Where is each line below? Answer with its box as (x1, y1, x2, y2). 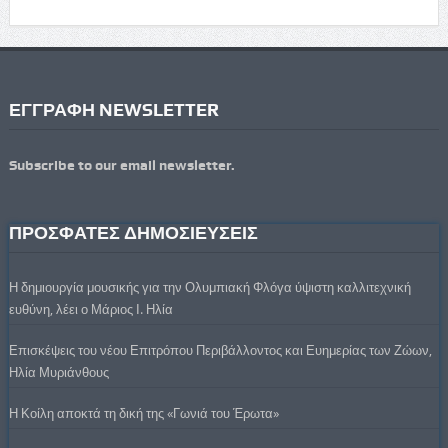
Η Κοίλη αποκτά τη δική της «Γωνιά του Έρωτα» (8, 403, 279, 422)
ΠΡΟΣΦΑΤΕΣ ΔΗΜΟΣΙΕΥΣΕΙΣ (8, 221, 258, 243)
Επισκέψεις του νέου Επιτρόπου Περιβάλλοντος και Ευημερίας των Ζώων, (8, 340, 432, 359)
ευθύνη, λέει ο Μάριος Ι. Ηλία (8, 299, 173, 318)
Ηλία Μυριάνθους (8, 362, 109, 381)
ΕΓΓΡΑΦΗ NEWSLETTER (8, 98, 219, 120)
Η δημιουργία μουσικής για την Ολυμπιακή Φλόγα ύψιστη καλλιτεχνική (8, 277, 411, 296)
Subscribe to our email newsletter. (8, 156, 235, 173)
